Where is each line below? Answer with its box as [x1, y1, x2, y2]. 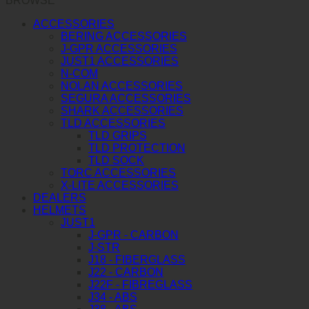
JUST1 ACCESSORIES [61, 54, 179, 67]
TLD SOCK [88, 154, 144, 166]
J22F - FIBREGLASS [88, 278, 192, 290]
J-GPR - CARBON [88, 228, 179, 241]
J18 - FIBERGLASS [88, 253, 186, 266]
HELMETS [33, 203, 86, 216]
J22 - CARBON [88, 266, 163, 278]
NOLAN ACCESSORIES [61, 79, 183, 92]
